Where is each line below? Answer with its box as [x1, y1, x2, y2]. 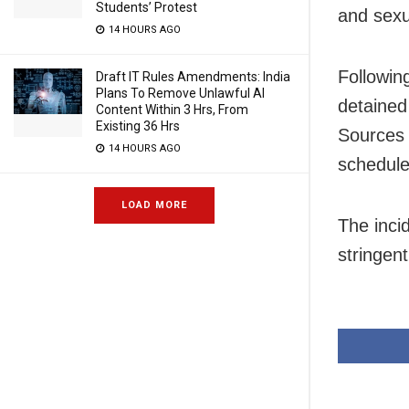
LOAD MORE [121, 199, 187, 211]
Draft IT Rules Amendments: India [96, 69, 290, 84]
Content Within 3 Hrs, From [96, 102, 248, 117]
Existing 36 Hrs [96, 119, 180, 133]
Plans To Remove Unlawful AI [96, 86, 265, 100]
